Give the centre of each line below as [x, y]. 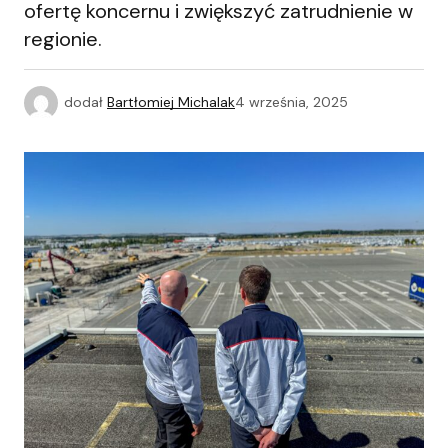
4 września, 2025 [291, 101]
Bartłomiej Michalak [171, 101]
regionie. [63, 39]
